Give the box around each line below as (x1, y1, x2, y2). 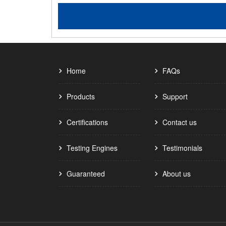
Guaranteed (67, 168, 105, 179)
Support (162, 91, 188, 101)
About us (162, 168, 191, 179)
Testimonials (162, 143, 202, 153)
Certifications (67, 117, 108, 127)
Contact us (162, 117, 197, 127)
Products (67, 91, 95, 101)
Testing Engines (67, 143, 118, 153)
